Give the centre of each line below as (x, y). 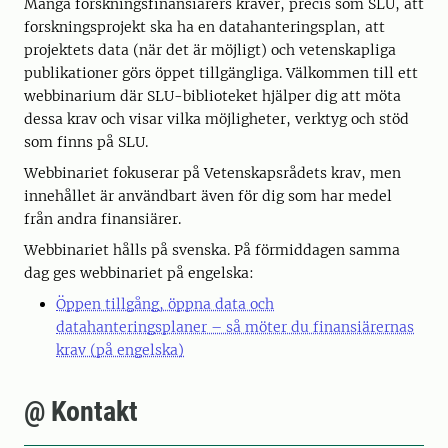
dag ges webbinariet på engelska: (139, 273)
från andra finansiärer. (102, 219)
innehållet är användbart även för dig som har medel (208, 196)
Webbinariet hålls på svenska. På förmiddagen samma (212, 250)
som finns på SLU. (86, 142)
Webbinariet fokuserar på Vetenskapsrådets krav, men (212, 173)
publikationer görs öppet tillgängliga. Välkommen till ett (221, 73)
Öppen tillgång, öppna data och (165, 304)
